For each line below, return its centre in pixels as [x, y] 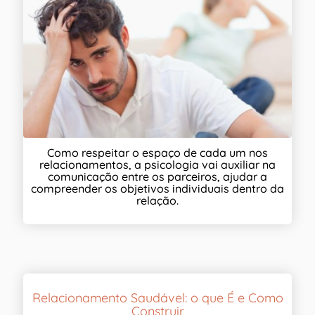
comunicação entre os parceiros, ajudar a [157, 176]
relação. [157, 200]
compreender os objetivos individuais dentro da [157, 188]
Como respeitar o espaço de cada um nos [157, 152]
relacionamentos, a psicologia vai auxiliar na [157, 164]
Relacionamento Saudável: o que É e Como [157, 297]
